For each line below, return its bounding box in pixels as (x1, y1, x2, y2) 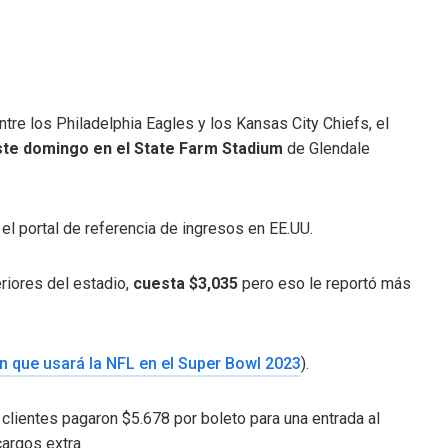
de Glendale (287, 138, 370, 158)
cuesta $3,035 (133, 273, 238, 293)
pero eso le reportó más (238, 273, 411, 293)
